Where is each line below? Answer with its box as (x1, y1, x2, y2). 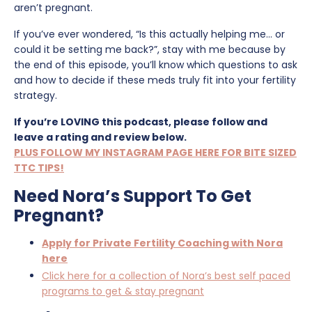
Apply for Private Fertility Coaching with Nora (42, 235, 283, 250)
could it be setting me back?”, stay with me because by (14, 42, 286, 56)
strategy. (14, 88, 57, 102)
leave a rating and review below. (14, 130, 189, 144)
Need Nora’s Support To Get (14, 184, 251, 208)
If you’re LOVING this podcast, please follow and (14, 114, 267, 129)
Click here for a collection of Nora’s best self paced (42, 268, 290, 283)
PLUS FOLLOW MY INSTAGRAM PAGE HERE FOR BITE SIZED (14, 145, 297, 159)
